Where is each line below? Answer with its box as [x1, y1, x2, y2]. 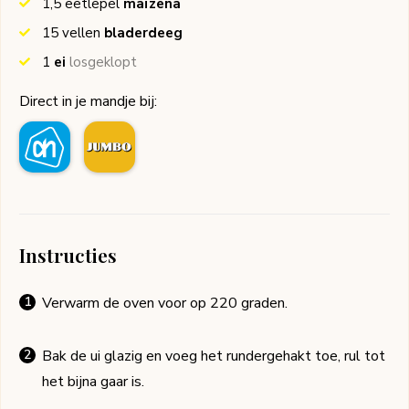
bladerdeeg [104, 24, 183, 43]
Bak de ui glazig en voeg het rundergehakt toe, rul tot [42, 346, 385, 367]
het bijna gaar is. [42, 372, 144, 393]
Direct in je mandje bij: [19, 91, 157, 112]
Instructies [19, 242, 117, 268]
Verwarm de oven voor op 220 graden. [42, 293, 288, 314]
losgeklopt [69, 53, 137, 72]
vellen [62, 24, 104, 43]
